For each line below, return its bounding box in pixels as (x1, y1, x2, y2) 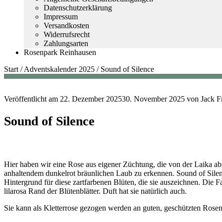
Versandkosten (44, 21, 89, 30)
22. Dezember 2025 (60, 95, 122, 103)
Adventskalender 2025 (24, 65, 95, 73)
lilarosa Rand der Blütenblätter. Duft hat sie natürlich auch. (4, 186, 187, 195)
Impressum (44, 12, 78, 21)
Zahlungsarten (44, 39, 88, 48)
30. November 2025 (122, 95, 185, 103)
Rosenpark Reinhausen (24, 48, 96, 56)
